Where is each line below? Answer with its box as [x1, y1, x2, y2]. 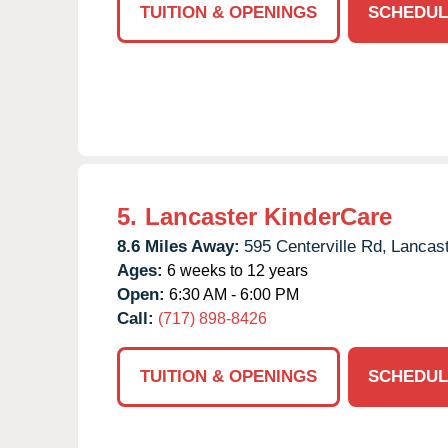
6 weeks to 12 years [163, 261, 308, 279]
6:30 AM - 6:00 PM [165, 285, 299, 303]
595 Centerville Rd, [244, 236, 387, 256]
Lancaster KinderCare [145, 202, 392, 230]
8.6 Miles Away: [117, 236, 240, 256]
